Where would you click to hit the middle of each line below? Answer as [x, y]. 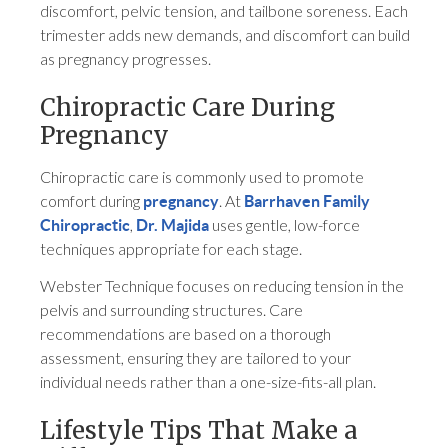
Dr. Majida [173, 225]
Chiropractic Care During [188, 108]
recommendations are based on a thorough [186, 334]
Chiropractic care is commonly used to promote [202, 177]
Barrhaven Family [307, 201]
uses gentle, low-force [285, 225]
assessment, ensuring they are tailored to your [196, 358]
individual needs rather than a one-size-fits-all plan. [208, 382]
